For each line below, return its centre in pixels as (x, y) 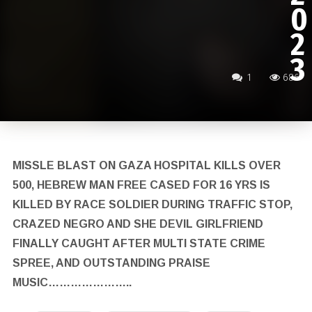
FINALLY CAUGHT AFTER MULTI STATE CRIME (139, 243)
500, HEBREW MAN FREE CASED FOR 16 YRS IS (141, 185)
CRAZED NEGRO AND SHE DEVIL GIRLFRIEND (138, 224)
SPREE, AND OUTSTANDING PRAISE (111, 263)
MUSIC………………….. (72, 282)
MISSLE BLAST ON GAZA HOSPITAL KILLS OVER (146, 165)
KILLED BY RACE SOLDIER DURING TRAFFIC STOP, (152, 204)
